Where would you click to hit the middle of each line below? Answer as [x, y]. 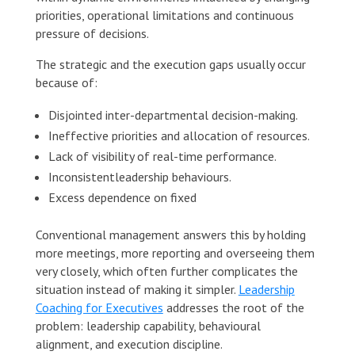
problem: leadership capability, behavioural [148, 325]
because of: [66, 82]
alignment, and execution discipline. [129, 344]
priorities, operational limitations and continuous [164, 15]
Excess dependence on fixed [122, 197]
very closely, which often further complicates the [166, 271]
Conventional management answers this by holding [170, 234]
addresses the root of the [233, 307]
